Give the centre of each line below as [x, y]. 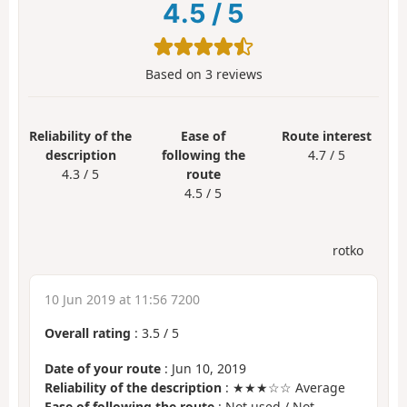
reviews [237, 74]
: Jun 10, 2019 [203, 368]
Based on [175, 74]
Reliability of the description [133, 387]
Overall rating [88, 333]
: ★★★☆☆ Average [283, 387]
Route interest [326, 135]
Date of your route [103, 368]
